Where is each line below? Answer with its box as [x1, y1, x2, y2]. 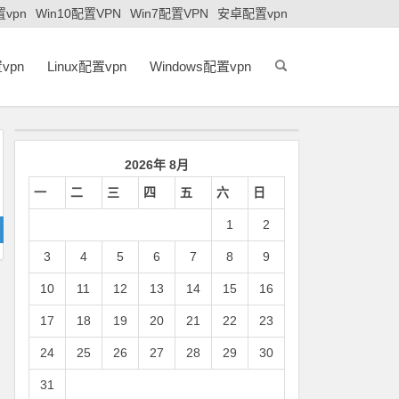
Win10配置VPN [36, 6, 121, 20]
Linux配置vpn [47, 59, 126, 74]
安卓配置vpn [217, 6, 288, 20]
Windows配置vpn [150, 59, 251, 74]
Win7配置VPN [130, 6, 208, 20]
